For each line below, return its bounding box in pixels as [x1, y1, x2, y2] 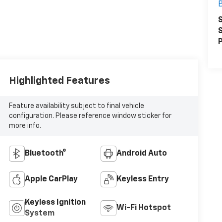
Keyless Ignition [24, 198, 86, 207]
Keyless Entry [116, 175, 169, 183]
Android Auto [116, 149, 167, 158]
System [24, 209, 55, 218]
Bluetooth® [24, 149, 66, 158]
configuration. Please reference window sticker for [8, 112, 171, 119]
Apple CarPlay [24, 175, 78, 183]
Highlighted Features [8, 75, 110, 86]
